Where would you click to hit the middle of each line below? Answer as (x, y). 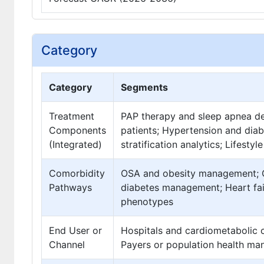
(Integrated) (75, 144)
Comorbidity (77, 173)
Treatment (72, 116)
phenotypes (147, 201)
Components (77, 130)
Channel (67, 244)
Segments (144, 87)
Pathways (70, 187)
